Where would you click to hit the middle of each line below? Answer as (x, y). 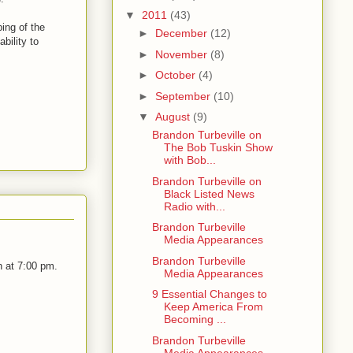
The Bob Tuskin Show (218, 148)
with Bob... (190, 160)
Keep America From (213, 307)
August (174, 117)
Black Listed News (209, 193)
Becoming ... (195, 320)
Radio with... (194, 206)
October (176, 75)
